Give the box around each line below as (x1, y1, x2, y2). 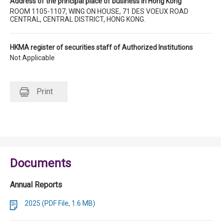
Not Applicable (10, 54, 55, 62)
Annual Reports (10, 180, 62, 189)
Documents (10, 156, 71, 170)
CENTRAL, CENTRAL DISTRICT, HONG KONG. (10, 15, 146, 23)
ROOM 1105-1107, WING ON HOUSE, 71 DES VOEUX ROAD (10, 7, 188, 15)
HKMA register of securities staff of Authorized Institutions (10, 43, 193, 51)
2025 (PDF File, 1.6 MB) (25, 199, 95, 207)
